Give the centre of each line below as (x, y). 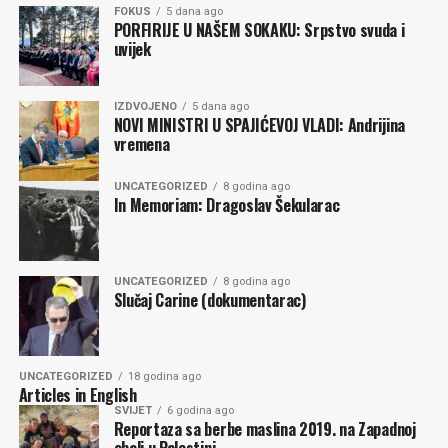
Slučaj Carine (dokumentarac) (209, 300)
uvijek (132, 49)
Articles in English (77, 395)
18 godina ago (164, 377)
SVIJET (132, 411)
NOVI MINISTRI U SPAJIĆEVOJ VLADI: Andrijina (259, 125)
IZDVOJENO (145, 107)
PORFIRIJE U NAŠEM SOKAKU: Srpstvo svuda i (259, 30)
